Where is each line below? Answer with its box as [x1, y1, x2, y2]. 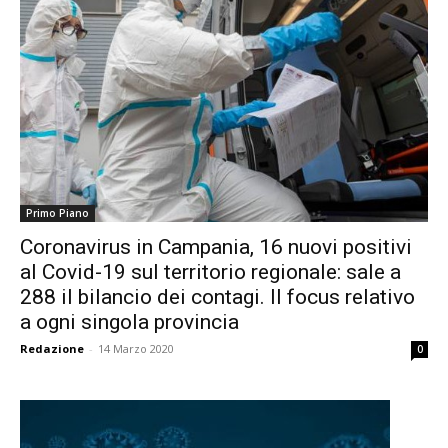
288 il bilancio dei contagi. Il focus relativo [20, 285, 415, 310]
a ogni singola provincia [20, 310, 239, 335]
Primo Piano [26, 206, 89, 221]
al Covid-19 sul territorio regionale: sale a [20, 260, 401, 285]
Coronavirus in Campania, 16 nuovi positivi [20, 235, 412, 260]
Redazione [20, 341, 84, 357]
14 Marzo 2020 [98, 341, 174, 357]
